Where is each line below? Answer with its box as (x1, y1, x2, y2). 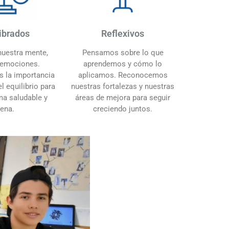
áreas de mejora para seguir (75, 93, 170, 102)
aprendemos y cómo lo (83, 59, 162, 68)
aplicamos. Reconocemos (78, 70, 168, 80)
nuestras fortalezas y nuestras (71, 81, 174, 91)
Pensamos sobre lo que (82, 48, 164, 57)
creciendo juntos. (93, 104, 152, 113)
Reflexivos (101, 28, 144, 39)
